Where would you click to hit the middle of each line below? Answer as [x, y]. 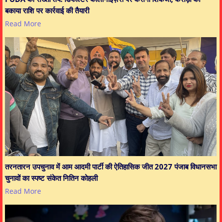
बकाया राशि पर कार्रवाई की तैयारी [47, 10]
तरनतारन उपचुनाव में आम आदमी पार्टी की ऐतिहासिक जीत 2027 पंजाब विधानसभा [111, 166]
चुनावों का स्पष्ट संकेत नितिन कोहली [51, 178]
